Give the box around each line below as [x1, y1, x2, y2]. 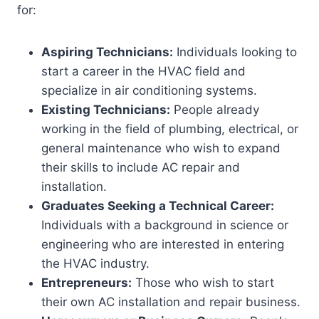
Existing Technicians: [41, 103, 170, 117]
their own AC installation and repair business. [41, 295, 300, 309]
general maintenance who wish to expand [41, 141, 281, 155]
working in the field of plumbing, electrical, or [41, 122, 298, 136]
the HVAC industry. [41, 256, 150, 271]
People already [170, 103, 259, 117]
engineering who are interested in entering [41, 237, 284, 251]
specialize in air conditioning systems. [41, 83, 257, 98]
